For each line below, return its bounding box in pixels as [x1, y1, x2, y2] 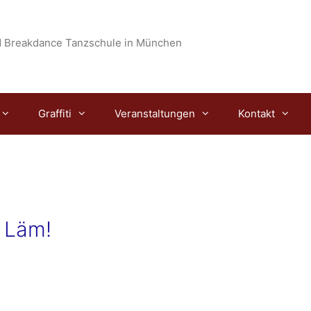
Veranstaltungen [115, 107, 195, 121]
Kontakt [238, 107, 275, 121]
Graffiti [38, 107, 72, 121]
